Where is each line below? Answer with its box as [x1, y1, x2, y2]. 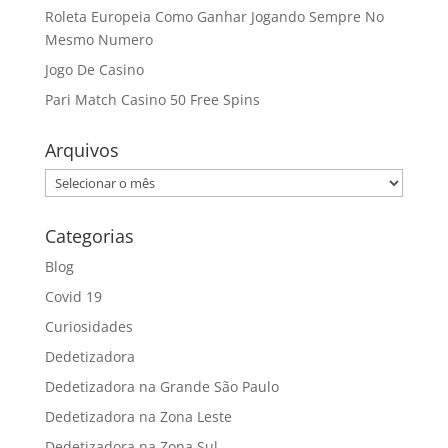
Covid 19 [44, 287, 102, 307]
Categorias [44, 224, 134, 249]
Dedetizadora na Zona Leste [44, 407, 232, 427]
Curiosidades [44, 317, 133, 337]
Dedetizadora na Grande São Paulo [44, 377, 279, 397]
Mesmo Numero [44, 30, 153, 50]
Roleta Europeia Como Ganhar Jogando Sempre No [44, 7, 384, 27]
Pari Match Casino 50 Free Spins [44, 90, 260, 110]
